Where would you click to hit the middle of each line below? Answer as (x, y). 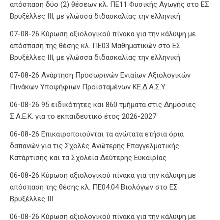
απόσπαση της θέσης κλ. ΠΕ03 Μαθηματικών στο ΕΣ (95, 45)
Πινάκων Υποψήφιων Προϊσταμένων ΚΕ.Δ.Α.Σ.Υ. (88, 87)
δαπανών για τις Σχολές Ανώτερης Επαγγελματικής (95, 146)
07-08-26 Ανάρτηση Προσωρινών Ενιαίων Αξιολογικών (100, 75)
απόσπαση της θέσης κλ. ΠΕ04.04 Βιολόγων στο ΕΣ (94, 187)
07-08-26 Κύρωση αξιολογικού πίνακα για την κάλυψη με (103, 34)
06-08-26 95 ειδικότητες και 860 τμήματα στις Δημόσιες (103, 104)
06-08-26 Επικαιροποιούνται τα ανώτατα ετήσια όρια (97, 134)
